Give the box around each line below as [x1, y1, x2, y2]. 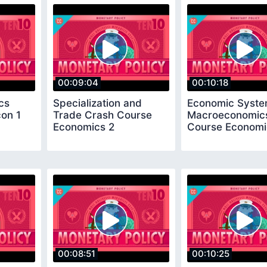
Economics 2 [53, 121, 114, 133]
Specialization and [53, 97, 142, 110]
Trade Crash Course [53, 109, 152, 122]
